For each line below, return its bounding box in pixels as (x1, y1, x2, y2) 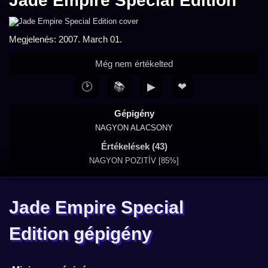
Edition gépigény (9, 224, 152, 243)
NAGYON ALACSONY (95, 123, 173, 132)
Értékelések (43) (100, 141, 167, 151)
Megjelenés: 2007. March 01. (9, 34, 122, 44)
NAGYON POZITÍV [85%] (89, 156, 179, 165)
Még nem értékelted (95, 59, 173, 69)
